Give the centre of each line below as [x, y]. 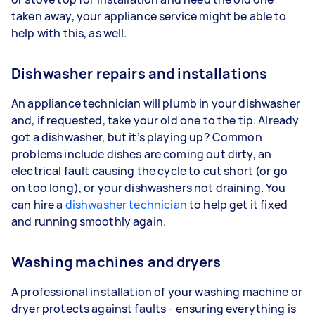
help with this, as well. [69, 33]
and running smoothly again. [89, 221]
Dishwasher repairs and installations [140, 73]
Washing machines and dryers [116, 262]
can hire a [38, 205]
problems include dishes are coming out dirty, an [142, 154]
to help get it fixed [237, 205]
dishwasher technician [126, 205]
